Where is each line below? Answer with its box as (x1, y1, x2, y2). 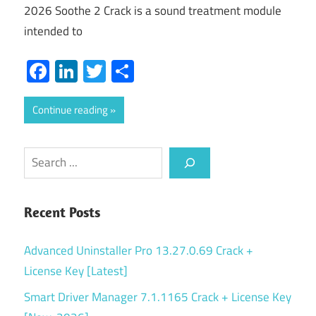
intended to (24, 22, 83, 41)
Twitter (106, 54, 173, 88)
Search (23, 147, 58, 166)
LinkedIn (78, 54, 157, 88)
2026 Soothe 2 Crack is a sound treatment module (24, 1, 281, 20)
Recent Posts (24, 203, 100, 221)
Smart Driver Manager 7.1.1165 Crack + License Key (24, 287, 291, 306)
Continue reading (32, 101, 108, 118)
